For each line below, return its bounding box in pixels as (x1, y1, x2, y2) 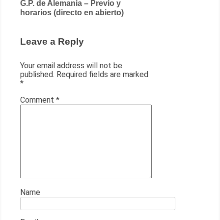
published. (20, 69, 55, 79)
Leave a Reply (20, 36, 84, 47)
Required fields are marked (56, 69, 148, 79)
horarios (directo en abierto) (20, 8, 124, 17)
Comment (20, 95, 56, 105)
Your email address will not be (20, 60, 122, 70)
